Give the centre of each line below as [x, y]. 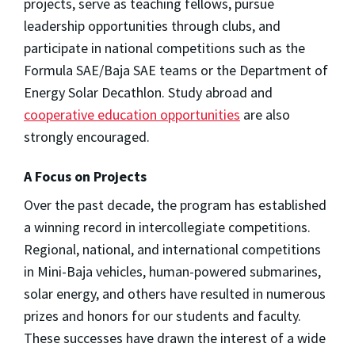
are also [265, 114]
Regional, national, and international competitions [172, 249]
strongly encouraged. [87, 136]
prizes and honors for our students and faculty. [162, 315]
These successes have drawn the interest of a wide [175, 338]
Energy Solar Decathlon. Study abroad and [148, 92]
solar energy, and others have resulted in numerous [175, 293]
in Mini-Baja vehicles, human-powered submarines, [172, 271]
